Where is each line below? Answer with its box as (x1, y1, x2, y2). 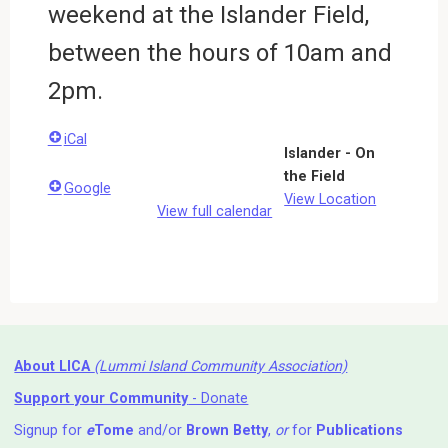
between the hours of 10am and (47, 38, 392, 67)
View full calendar (157, 202, 273, 220)
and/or (134, 422, 187, 440)
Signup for (14, 422, 87, 440)
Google (63, 179, 111, 197)
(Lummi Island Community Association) (94, 357, 348, 375)
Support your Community (14, 389, 189, 407)
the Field (284, 167, 346, 185)
